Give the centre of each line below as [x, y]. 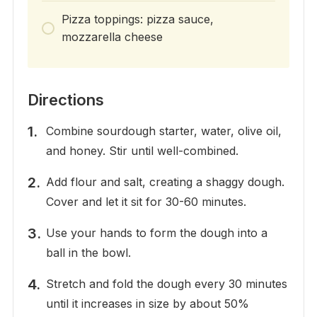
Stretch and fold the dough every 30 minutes [166, 284]
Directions [65, 100]
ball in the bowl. [88, 253]
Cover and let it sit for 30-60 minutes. [146, 202]
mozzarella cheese [112, 37]
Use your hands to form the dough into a [156, 233]
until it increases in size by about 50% [147, 304]
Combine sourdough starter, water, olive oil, [163, 131]
